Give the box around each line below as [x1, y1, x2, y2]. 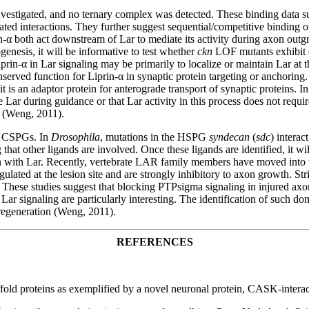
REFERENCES [116, 235, 193, 248]
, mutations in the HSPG [100, 130, 209, 143]
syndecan [209, 130, 250, 143]
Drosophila [51, 130, 100, 143]
